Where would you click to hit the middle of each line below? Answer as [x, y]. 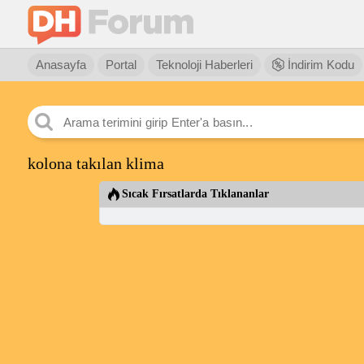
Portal [121, 65]
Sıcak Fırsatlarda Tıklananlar [195, 194]
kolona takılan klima [95, 163]
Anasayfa [61, 65]
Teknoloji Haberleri [204, 65]
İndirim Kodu [319, 65]
